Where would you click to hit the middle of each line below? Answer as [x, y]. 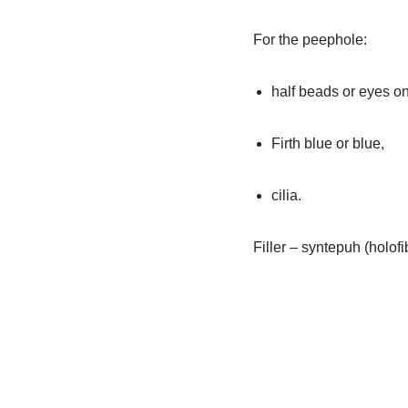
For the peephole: [310, 40]
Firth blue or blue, [327, 143]
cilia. [286, 195]
